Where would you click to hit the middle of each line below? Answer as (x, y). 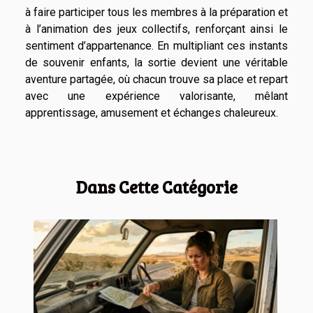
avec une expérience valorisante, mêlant (156, 96)
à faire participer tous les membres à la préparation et (156, 12)
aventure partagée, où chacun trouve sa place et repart (156, 79)
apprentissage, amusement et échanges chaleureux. (152, 112)
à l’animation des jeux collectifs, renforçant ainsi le (156, 29)
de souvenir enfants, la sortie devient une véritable (156, 62)
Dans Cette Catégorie (156, 187)
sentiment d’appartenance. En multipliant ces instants (156, 45)
